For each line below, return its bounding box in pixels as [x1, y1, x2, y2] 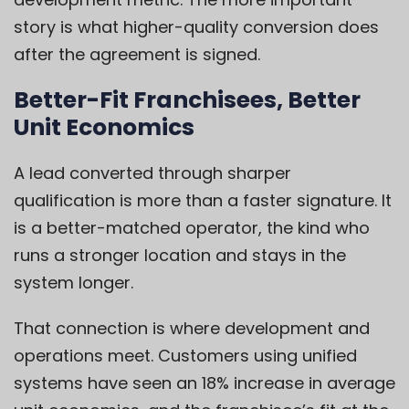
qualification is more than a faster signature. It [14, 189, 392, 213]
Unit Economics [14, 111, 194, 144]
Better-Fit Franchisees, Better [14, 84, 361, 117]
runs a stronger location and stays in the [14, 244, 346, 267]
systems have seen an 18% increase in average [14, 372, 395, 395]
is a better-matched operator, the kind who [14, 216, 370, 240]
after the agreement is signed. [14, 43, 260, 67]
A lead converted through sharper [14, 162, 291, 185]
